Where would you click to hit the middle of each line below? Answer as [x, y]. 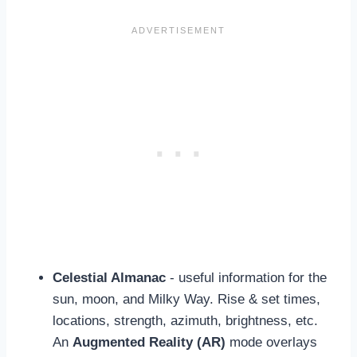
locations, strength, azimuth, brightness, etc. [187, 320]
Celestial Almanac [109, 277]
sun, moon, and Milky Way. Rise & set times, [186, 299]
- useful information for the [246, 277]
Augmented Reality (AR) [149, 342]
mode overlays [271, 342]
